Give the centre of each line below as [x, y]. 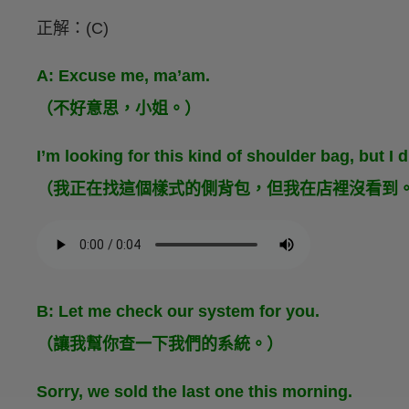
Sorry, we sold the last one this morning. [194, 392]
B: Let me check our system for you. [178, 312]
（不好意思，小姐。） [119, 109]
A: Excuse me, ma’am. [123, 76]
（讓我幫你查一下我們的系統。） [160, 345]
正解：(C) [73, 29]
